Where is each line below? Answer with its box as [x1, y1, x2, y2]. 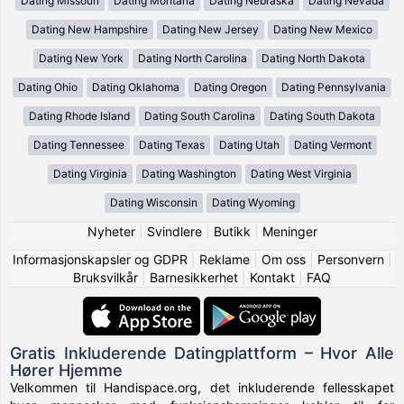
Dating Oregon [194, 79, 267, 94]
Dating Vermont [293, 137, 372, 151]
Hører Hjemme [10, 360, 124, 380]
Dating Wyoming [211, 195, 295, 209]
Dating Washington [141, 166, 236, 180]
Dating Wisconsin [109, 195, 197, 209]
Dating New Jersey [162, 22, 259, 36]
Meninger [262, 223, 317, 239]
